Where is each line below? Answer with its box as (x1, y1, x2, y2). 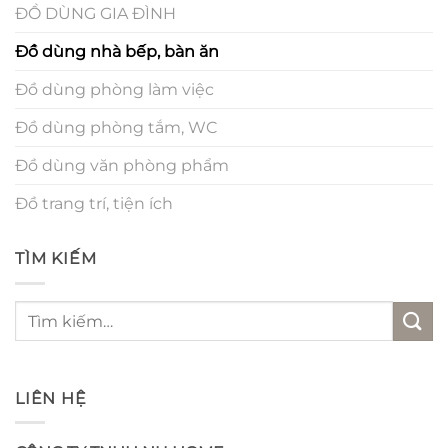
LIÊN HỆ (15, 388, 87, 408)
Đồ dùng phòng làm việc (15, 80, 214, 100)
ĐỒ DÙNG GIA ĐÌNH (15, 4, 176, 24)
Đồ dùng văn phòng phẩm (15, 156, 229, 176)
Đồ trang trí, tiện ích (15, 194, 173, 214)
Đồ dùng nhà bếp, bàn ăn (15, 42, 219, 62)
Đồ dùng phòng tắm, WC (15, 118, 217, 138)
